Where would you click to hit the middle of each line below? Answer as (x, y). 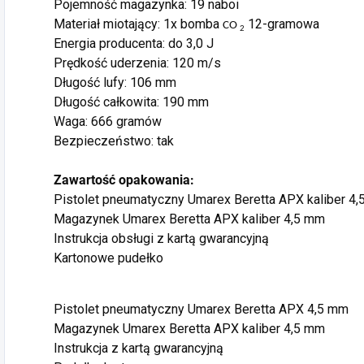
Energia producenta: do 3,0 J (134, 44)
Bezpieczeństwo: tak (114, 141)
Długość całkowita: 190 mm (131, 102)
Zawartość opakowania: (124, 180)
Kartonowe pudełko (108, 258)
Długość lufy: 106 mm (115, 83)
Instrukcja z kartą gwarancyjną (139, 349)
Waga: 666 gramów (108, 122)
